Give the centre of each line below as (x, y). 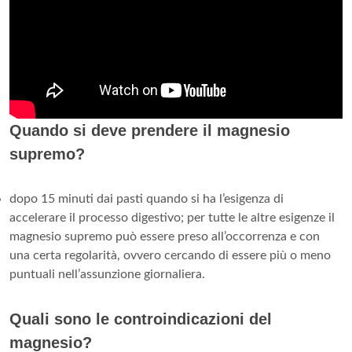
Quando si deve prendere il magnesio (150, 130)
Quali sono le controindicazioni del (141, 319)
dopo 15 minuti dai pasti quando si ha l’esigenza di (147, 198)
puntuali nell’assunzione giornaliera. (107, 274)
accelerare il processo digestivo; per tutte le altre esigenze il (172, 217)
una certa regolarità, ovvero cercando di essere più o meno (170, 255)
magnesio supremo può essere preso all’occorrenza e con (165, 236)
